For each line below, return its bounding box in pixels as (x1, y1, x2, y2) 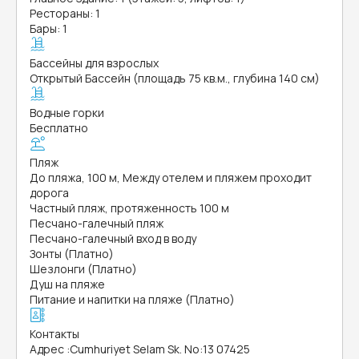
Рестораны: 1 (30, 6, 100, 21)
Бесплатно (30, 120, 88, 135)
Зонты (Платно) (30, 246, 114, 261)
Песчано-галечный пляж (30, 216, 163, 231)
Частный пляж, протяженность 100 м (30, 200, 229, 216)
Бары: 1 (30, 21, 67, 36)
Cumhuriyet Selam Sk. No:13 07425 (70, 341, 250, 357)
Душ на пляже (30, 276, 105, 292)
